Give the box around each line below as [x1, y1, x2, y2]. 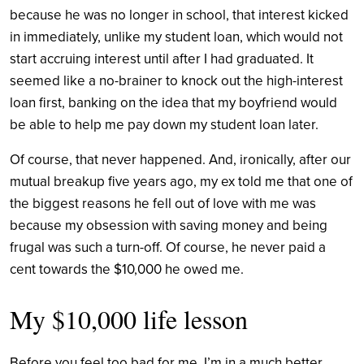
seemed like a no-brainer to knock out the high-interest [10, 71, 343, 89]
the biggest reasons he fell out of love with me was [10, 194, 316, 212]
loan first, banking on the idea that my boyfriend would [10, 93, 337, 111]
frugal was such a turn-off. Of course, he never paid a [10, 238, 326, 256]
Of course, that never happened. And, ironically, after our [10, 150, 351, 168]
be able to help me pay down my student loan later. [10, 115, 318, 133]
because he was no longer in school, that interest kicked [10, 6, 349, 24]
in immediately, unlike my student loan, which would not [10, 28, 343, 45]
